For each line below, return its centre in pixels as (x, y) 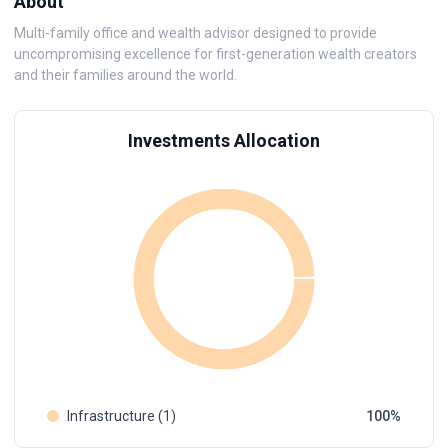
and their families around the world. (125, 75)
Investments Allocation (224, 140)
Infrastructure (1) (121, 416)
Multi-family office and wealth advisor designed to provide (195, 33)
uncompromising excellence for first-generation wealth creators (215, 54)
